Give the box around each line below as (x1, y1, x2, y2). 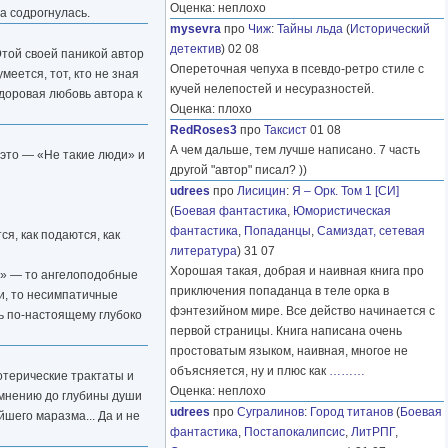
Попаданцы (244, 224, 311, 239)
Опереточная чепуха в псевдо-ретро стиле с (170, 62, 424, 77)
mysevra (170, 22, 221, 37)
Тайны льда (277, 22, 343, 37)
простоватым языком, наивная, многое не (170, 344, 408, 359)
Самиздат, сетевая (317, 224, 425, 239)
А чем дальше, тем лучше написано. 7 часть (170, 143, 420, 158)
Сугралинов (237, 405, 304, 420)
